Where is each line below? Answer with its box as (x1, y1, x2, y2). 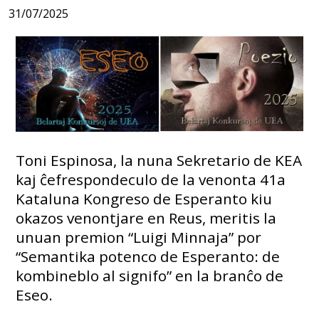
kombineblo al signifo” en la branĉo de (16, 265, 284, 286)
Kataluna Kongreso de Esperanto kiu (16, 188, 273, 209)
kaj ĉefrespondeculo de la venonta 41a (16, 169, 286, 189)
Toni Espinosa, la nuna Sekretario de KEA (16, 150, 303, 170)
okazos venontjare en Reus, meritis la (16, 207, 277, 228)
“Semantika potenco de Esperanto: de (16, 246, 281, 266)
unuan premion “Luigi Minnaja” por (16, 226, 262, 247)
